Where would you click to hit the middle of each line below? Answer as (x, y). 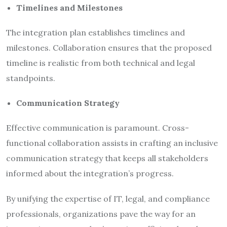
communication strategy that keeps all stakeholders (107, 158)
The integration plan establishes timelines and (96, 32)
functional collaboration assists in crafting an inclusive (112, 143)
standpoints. (31, 78)
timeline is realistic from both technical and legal (101, 63)
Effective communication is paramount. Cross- (98, 127)
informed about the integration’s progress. (90, 173)
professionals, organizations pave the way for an (101, 214)
